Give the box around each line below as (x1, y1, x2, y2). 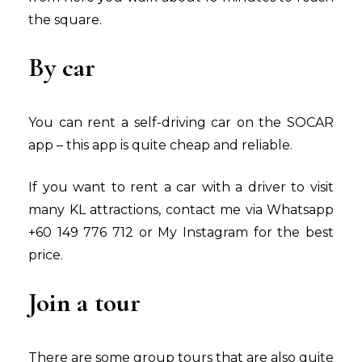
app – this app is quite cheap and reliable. (28, 137, 293, 154)
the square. (28, 12, 102, 28)
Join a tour (28, 287, 141, 319)
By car (28, 52, 95, 84)
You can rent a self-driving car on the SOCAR (28, 115, 334, 131)
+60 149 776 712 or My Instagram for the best (28, 225, 334, 241)
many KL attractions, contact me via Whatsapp (28, 202, 334, 218)
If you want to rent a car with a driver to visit (28, 179, 334, 196)
